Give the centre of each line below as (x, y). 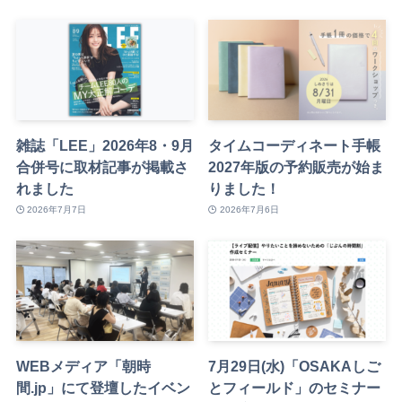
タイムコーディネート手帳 (295, 145)
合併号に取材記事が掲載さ (102, 166)
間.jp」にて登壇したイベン (103, 387)
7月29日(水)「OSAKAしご (295, 366)
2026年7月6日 (249, 210)
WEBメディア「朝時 (83, 366)
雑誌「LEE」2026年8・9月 (105, 145)
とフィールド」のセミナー (295, 387)
